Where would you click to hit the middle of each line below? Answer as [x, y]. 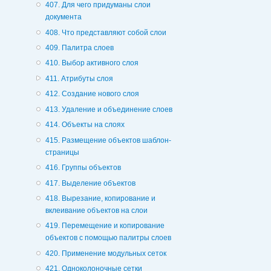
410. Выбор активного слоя [92, 63]
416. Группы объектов [83, 168]
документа [63, 17]
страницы [62, 152]
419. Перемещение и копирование [105, 226]
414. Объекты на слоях [85, 125]
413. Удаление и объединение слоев [109, 109]
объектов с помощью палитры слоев [108, 238]
